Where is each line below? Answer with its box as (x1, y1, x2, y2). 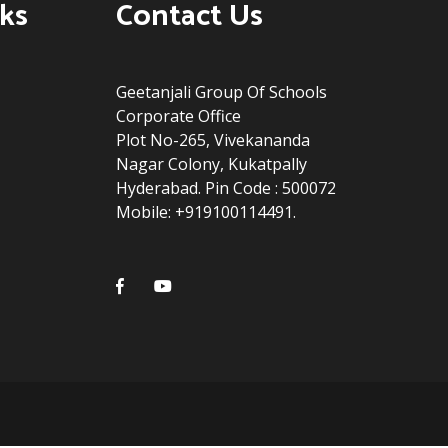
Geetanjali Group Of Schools (116, 81, 327, 103)
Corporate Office (116, 105, 241, 127)
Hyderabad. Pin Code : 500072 (116, 177, 336, 199)
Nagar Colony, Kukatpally (116, 153, 307, 175)
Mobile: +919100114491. (116, 201, 296, 223)
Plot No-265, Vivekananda (116, 129, 310, 151)
